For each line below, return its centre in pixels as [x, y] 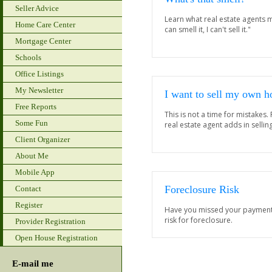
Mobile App [35, 172]
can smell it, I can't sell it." [208, 29]
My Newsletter [39, 90]
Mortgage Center [43, 41]
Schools [28, 57]
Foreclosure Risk [202, 189]
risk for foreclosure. [199, 220]
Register [29, 205]
